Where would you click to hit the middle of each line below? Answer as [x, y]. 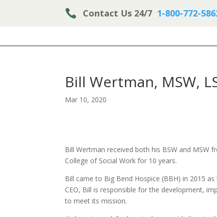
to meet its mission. [96, 201]
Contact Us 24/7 [120, 13]
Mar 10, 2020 [86, 100]
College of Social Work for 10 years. [121, 161]
